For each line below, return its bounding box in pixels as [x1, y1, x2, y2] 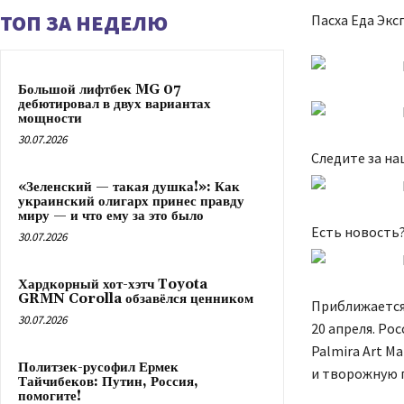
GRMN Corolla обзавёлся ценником [18, 289, 253, 308]
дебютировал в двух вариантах [18, 95, 211, 113]
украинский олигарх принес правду [18, 192, 244, 210]
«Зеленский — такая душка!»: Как [18, 178, 240, 196]
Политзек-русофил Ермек [18, 358, 179, 376]
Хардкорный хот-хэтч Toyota [18, 275, 207, 293]
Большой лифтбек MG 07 [18, 80, 180, 98]
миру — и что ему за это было [18, 207, 204, 225]
